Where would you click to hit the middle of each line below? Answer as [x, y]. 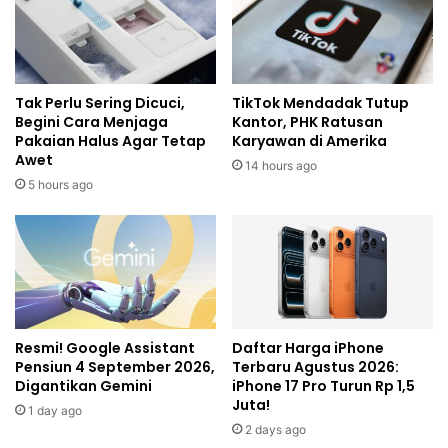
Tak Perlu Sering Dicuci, [100, 103]
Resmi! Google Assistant [105, 347]
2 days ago [275, 429]
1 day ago [55, 410]
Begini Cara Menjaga [91, 122]
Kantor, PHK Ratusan [307, 122]
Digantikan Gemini [83, 385]
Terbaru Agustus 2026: [315, 366]
